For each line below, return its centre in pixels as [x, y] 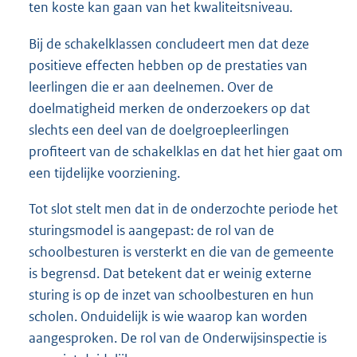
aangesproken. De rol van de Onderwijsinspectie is [178, 337]
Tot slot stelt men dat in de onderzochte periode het [183, 208]
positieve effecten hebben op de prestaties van [168, 65]
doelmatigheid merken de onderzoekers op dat [169, 108]
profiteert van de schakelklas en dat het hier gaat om [186, 151]
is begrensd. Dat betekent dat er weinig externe [170, 273]
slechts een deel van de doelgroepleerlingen [159, 129]
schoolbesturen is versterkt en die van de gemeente [181, 251]
